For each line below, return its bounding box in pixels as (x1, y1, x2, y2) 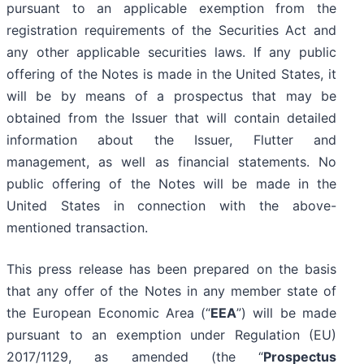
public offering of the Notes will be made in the (6, 175, 336, 193)
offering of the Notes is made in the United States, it (6, 66, 336, 83)
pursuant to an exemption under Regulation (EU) (6, 327, 336, 344)
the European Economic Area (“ (6, 305, 211, 322)
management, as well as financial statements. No (6, 154, 336, 171)
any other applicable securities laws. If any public (6, 44, 336, 61)
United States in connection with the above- (6, 197, 336, 214)
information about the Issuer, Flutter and (6, 132, 336, 149)
